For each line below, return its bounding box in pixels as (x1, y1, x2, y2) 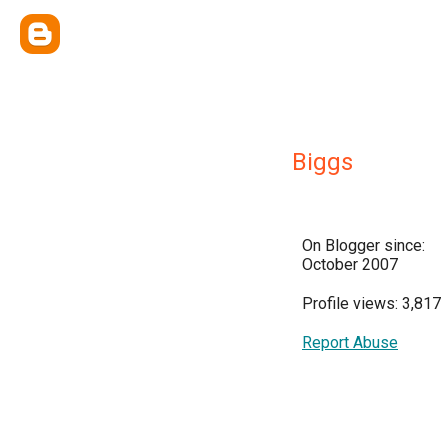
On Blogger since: (302, 236, 425, 255)
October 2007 (302, 255, 398, 274)
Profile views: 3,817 (302, 294, 441, 313)
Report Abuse (302, 333, 398, 352)
